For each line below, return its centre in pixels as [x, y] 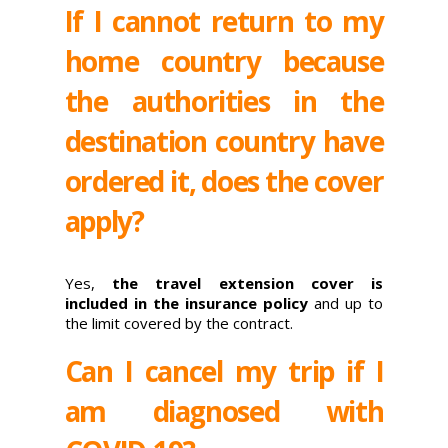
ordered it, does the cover [224, 180]
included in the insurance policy [186, 302]
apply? [104, 220]
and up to [346, 302]
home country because [224, 60]
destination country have [224, 140]
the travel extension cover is [239, 282]
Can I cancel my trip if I [224, 371]
